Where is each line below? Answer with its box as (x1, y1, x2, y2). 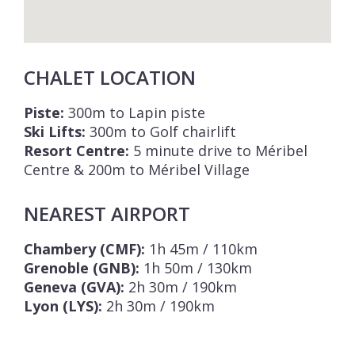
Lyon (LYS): (24, 296, 102, 316)
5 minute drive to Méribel (129, 141, 307, 161)
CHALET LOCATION (24, 64, 196, 91)
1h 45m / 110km (145, 239, 258, 259)
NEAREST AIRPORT (24, 200, 190, 227)
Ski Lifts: (24, 122, 86, 142)
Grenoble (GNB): (24, 258, 139, 278)
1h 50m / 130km (139, 258, 252, 278)
